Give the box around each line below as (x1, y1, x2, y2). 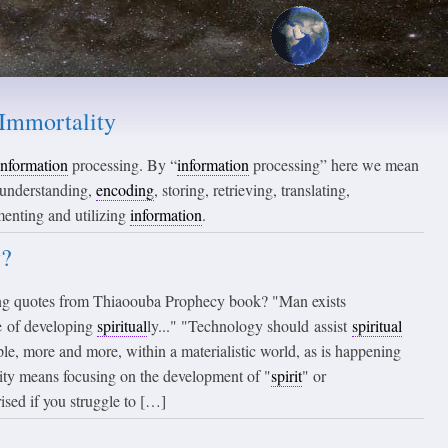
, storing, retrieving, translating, (154, 179, 350, 200)
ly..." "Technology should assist (147, 315, 352, 336)
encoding (96, 179, 154, 200)
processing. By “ (68, 154, 177, 175)
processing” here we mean (249, 154, 419, 175)
